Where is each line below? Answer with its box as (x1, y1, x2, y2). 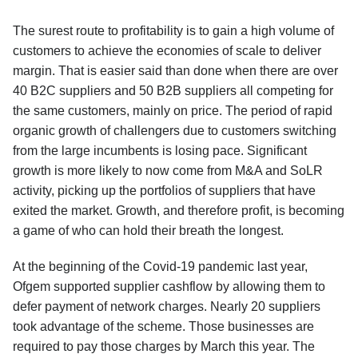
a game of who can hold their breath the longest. (13, 224, 284, 237)
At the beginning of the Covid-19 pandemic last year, (13, 260, 308, 273)
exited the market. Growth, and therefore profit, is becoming (13, 204, 344, 217)
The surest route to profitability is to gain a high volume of (13, 24, 334, 38)
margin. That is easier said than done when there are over (13, 64, 338, 78)
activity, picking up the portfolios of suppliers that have (13, 184, 316, 197)
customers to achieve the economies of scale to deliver (13, 44, 321, 58)
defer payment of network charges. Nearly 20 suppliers (13, 300, 320, 313)
